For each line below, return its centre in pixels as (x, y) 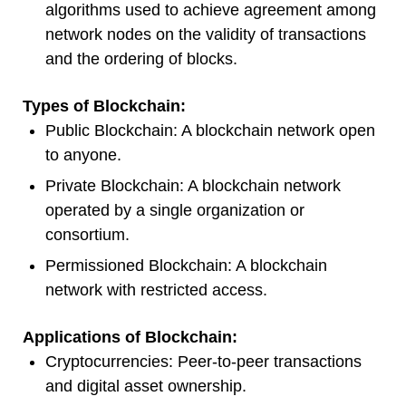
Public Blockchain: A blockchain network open (210, 131)
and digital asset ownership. (146, 387)
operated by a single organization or (175, 211)
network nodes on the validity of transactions (206, 35)
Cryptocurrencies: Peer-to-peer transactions (203, 362)
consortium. (87, 235)
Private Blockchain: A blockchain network (193, 186)
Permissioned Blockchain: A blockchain (186, 266)
